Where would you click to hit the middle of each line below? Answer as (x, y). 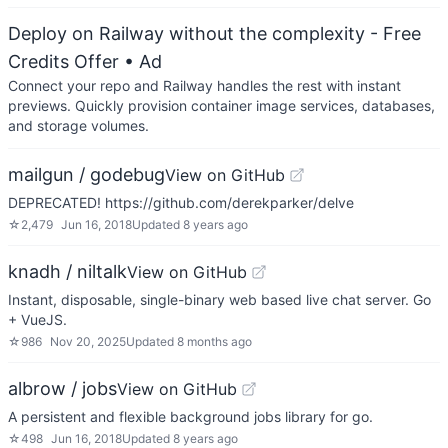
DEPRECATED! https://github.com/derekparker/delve (181, 202)
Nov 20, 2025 (88, 341)
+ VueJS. (37, 319)
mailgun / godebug (86, 174)
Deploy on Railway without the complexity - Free (214, 33)
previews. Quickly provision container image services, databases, (221, 105)
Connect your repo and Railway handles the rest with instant (204, 85)
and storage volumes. (78, 125)
